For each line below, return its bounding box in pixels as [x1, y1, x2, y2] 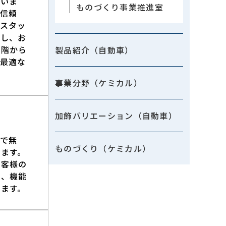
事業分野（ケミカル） [55, 77, 142, 89]
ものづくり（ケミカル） [55, 142, 151, 154]
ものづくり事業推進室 [76, 1, 163, 13]
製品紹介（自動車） [55, 44, 134, 56]
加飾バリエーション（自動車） [55, 109, 177, 122]
